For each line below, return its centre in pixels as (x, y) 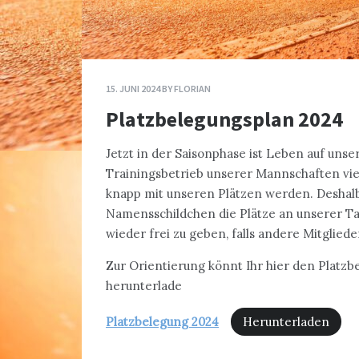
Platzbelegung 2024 (162, 322)
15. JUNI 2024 (133, 89)
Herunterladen (286, 322)
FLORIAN (192, 89)
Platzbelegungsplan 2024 (224, 119)
